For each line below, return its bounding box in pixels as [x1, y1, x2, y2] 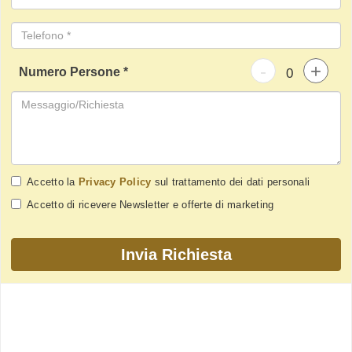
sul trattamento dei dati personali [151, 176, 310, 189]
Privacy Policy [78, 176, 152, 189]
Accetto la [27, 176, 79, 189]
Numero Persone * [19, 65, 128, 79]
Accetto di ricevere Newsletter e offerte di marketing [27, 199, 274, 211]
